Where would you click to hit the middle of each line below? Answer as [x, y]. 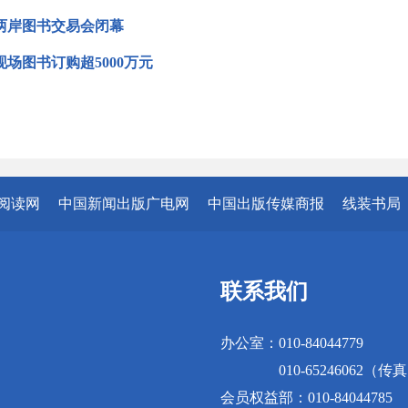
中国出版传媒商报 [266, 204]
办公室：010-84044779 [292, 343]
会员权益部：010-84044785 [306, 398]
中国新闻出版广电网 [124, 204]
